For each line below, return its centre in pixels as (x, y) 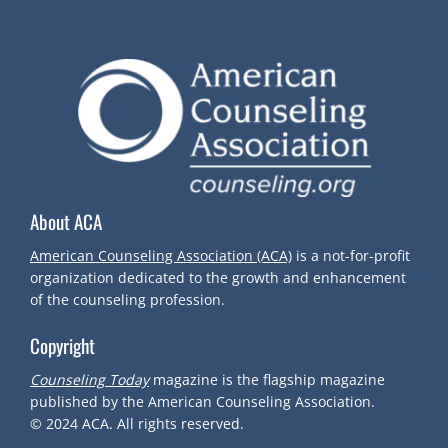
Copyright (62, 345)
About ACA (66, 221)
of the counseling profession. (127, 300)
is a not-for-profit (353, 256)
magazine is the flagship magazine (267, 380)
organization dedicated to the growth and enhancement (218, 278)
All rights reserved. (182, 424)
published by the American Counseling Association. (202, 402)
